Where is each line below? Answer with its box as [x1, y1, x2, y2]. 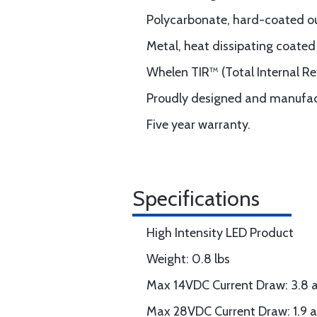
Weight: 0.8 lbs [146, 251, 230, 267]
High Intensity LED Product [146, 225, 294, 241]
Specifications [132, 185, 260, 212]
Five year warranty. [146, 117, 250, 132]
